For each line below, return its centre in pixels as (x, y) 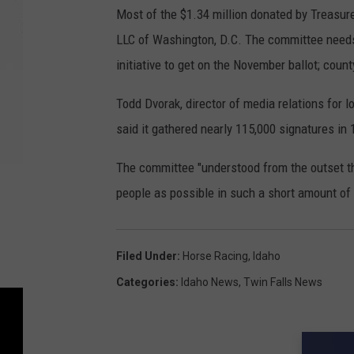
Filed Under (147, 256)
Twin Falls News (283, 282)
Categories (146, 282)
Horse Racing (215, 256)
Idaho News (210, 282)
